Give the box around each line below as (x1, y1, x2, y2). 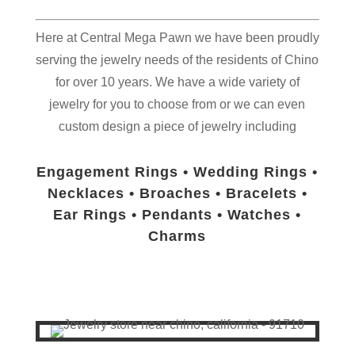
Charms (148, 228, 207, 244)
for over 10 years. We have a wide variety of (55, 75, 300, 89)
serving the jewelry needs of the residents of (36, 53, 285, 67)
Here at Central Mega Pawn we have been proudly (35, 31, 319, 44)
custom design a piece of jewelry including (58, 120, 296, 133)
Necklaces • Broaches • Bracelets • (47, 185, 307, 201)
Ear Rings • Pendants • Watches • (53, 207, 302, 223)
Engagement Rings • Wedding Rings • (36, 164, 319, 180)
